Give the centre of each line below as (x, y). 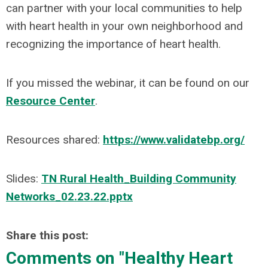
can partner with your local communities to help (124, 8)
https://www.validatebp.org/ (174, 140)
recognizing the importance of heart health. (115, 44)
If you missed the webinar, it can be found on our (128, 83)
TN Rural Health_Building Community (139, 179)
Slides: (24, 179)
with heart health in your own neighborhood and (124, 26)
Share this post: (47, 235)
